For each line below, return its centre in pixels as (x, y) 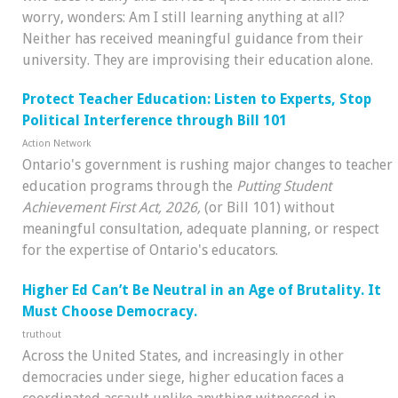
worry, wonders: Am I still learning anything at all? (183, 17)
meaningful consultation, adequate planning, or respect (201, 229)
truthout (42, 335)
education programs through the (129, 187)
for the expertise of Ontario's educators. (150, 251)
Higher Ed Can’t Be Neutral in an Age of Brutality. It (202, 291)
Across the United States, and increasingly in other (183, 356)
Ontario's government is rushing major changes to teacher (207, 165)
